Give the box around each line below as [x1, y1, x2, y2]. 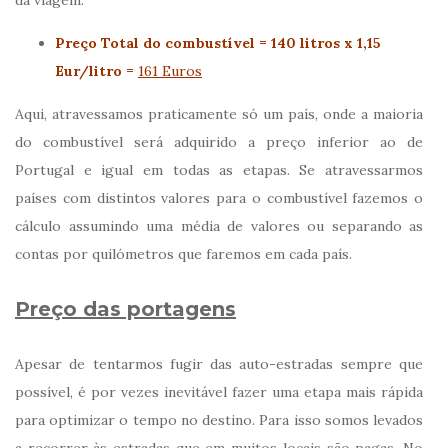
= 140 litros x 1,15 [255, 33, 381, 52]
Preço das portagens [15, 296, 236, 321]
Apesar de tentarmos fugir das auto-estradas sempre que [15, 354, 423, 373]
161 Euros [138, 61, 202, 80]
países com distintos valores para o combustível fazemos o [15, 188, 423, 207]
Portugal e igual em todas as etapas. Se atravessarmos [15, 160, 423, 179]
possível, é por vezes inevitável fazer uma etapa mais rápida [15, 382, 423, 401]
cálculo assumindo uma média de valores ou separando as [15, 216, 423, 235]
